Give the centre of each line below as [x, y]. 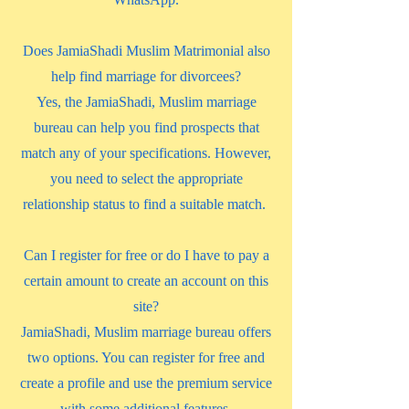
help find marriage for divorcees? [146, 76]
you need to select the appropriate [146, 178]
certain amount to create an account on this [146, 281]
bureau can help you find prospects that [146, 127]
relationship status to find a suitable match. [146, 204]
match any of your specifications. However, [146, 153]
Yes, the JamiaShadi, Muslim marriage [146, 102]
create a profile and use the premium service [146, 383]
